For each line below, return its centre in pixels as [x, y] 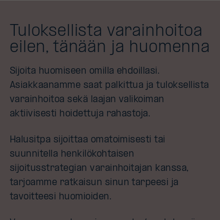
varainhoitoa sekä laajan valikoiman [87, 100]
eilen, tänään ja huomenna [110, 48]
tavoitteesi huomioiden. [62, 197]
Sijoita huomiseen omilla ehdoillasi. [85, 71]
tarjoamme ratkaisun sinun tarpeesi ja [94, 183]
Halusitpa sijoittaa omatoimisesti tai [88, 140]
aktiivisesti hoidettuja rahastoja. [80, 114]
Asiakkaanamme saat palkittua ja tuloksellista [110, 86]
